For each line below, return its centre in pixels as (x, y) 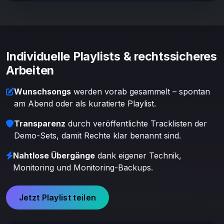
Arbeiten (30, 70)
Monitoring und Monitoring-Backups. (83, 168)
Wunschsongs (42, 92)
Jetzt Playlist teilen (57, 198)
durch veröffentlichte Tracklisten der (136, 124)
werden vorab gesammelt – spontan (140, 92)
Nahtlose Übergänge (54, 156)
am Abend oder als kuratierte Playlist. (85, 104)
